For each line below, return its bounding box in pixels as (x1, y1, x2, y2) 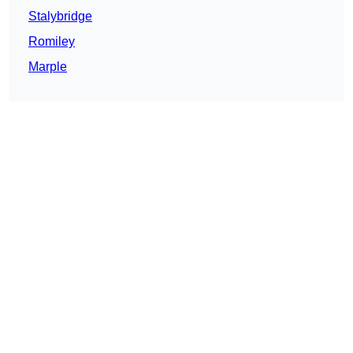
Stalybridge (28, 9, 92, 24)
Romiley (28, 35, 75, 49)
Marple (28, 60, 67, 74)
